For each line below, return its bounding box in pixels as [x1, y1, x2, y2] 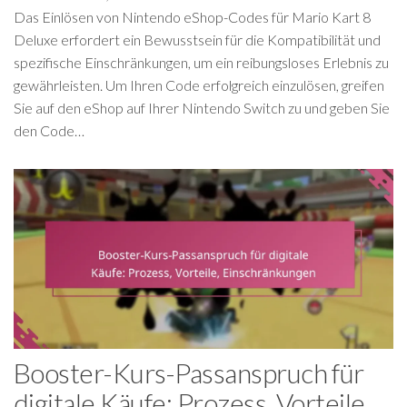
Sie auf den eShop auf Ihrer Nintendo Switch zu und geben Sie [14, 99, 390, 116]
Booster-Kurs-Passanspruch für [14, 356, 364, 389]
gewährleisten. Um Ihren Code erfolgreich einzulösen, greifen [14, 76, 384, 94]
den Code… [14, 122, 84, 139]
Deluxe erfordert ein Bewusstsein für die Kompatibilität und [14, 31, 381, 48]
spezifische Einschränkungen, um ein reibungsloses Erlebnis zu [14, 54, 389, 71]
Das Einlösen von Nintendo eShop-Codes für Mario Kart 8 [14, 8, 371, 25]
